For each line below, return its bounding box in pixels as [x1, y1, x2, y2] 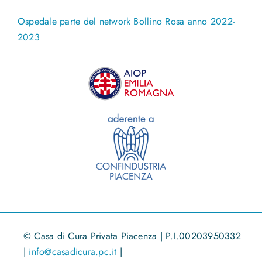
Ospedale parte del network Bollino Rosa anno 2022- [17, 15, 235, 29]
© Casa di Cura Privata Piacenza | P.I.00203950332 [23, 229, 241, 243]
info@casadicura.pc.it [29, 244, 117, 258]
